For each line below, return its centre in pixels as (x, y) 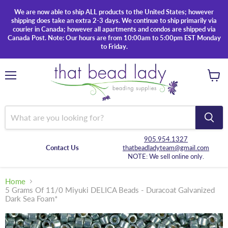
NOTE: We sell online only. (166, 156)
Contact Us (62, 147)
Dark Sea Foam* (31, 199)
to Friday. (114, 46)
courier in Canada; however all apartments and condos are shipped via (114, 29)
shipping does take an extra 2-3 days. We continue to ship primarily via (114, 20)
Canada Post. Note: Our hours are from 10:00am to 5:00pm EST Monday (114, 38)
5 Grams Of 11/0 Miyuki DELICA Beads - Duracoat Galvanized (110, 190)
